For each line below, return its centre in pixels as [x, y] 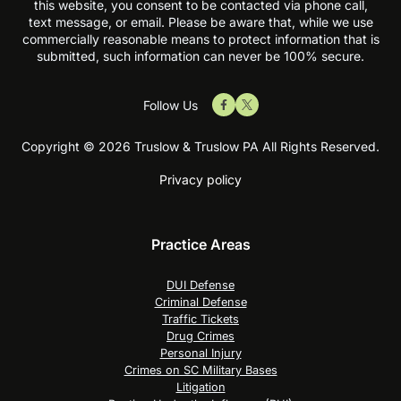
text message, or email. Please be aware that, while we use [200, 22]
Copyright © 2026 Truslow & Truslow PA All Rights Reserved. [200, 146]
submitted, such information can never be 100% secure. [200, 56]
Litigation [200, 387]
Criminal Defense [200, 302]
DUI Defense [200, 285]
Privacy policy [200, 179]
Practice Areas [200, 244]
